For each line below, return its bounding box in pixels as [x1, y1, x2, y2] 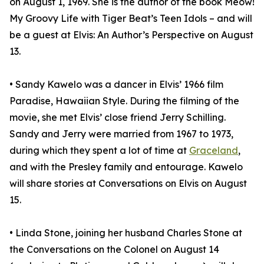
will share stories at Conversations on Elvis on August [9, 177, 247, 190]
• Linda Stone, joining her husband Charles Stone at [9, 227, 242, 239]
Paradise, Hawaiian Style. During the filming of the [9, 95, 239, 107]
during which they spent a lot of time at [9, 144, 189, 157]
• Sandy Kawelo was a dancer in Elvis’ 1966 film [9, 78, 223, 91]
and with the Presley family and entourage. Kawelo [9, 161, 243, 173]
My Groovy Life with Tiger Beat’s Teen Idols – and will [9, 12, 252, 25]
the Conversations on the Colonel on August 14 [9, 243, 219, 256]
